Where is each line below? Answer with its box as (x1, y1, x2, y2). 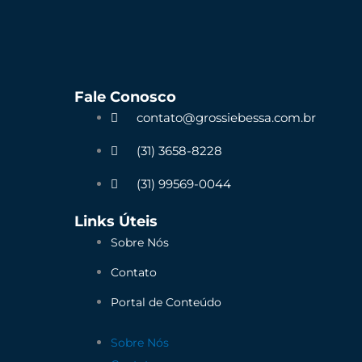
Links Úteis (74, 213, 158, 231)
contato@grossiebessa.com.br (137, 109, 316, 125)
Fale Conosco (74, 87, 176, 106)
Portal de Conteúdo (111, 295, 221, 310)
